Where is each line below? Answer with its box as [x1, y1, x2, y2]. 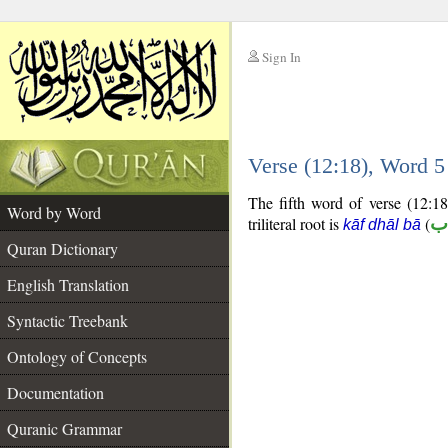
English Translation [7, 274, 129, 295]
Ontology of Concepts [7, 346, 147, 367]
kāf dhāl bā [343, 216, 421, 233]
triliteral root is [248, 213, 343, 234]
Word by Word [7, 202, 101, 223]
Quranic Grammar [7, 418, 122, 439]
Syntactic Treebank [7, 310, 128, 331]
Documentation [7, 382, 104, 403]
